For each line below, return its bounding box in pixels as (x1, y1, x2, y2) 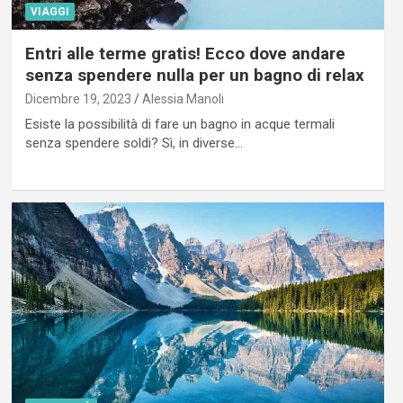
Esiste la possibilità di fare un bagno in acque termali (24, 115, 335, 132)
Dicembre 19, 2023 (24, 91, 131, 106)
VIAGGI (30, 4, 69, 18)
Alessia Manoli (141, 91, 224, 106)
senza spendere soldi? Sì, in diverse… (24, 134, 243, 151)
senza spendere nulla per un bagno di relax (24, 64, 364, 85)
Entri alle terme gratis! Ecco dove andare (24, 42, 345, 64)
